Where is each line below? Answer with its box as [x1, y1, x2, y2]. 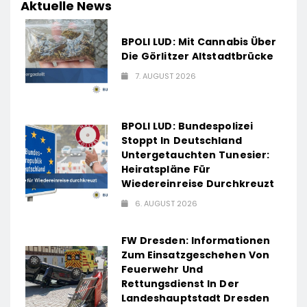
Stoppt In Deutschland [121, 133, 242, 147]
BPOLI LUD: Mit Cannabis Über [121, 35, 277, 49]
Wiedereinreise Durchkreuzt [121, 176, 275, 191]
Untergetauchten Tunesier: [121, 147, 270, 162]
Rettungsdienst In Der [121, 276, 239, 291]
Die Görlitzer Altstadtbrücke [121, 49, 274, 64]
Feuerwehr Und [121, 262, 203, 276]
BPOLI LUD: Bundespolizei [121, 119, 254, 133]
